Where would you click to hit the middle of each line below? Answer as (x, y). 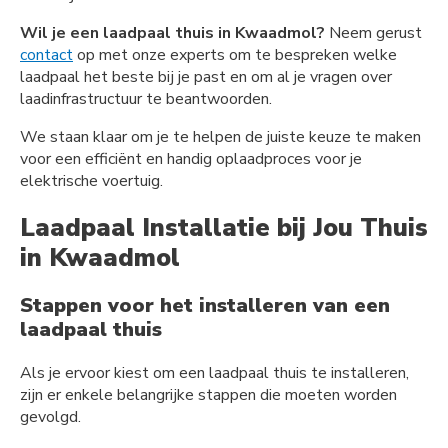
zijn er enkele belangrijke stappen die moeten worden (208, 394)
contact (46, 55)
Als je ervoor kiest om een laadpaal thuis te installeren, (214, 372)
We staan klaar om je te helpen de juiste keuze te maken (220, 137)
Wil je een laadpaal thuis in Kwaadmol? (172, 33)
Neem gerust (373, 33)
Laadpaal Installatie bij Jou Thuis (224, 227)
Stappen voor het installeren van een (205, 305)
